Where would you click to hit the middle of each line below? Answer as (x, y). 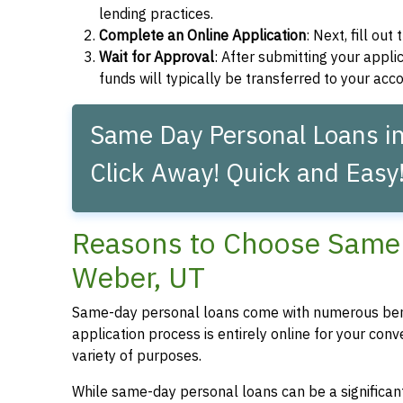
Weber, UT (139, 278)
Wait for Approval (157, 57)
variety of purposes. (137, 356)
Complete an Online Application (202, 36)
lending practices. (156, 14)
